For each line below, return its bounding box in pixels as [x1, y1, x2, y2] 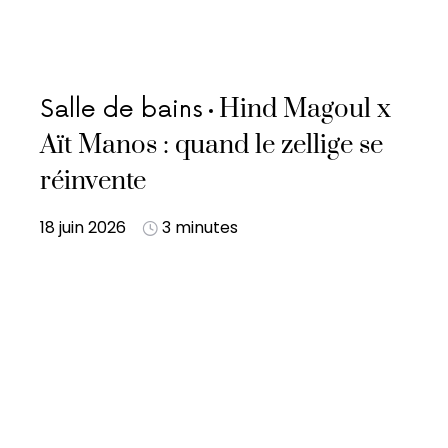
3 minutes [162, 216, 238, 239]
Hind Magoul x [219, 93, 391, 126]
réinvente [40, 165, 146, 198]
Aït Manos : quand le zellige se [40, 129, 383, 162]
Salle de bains [40, 95, 203, 124]
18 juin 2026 [40, 216, 126, 239]
